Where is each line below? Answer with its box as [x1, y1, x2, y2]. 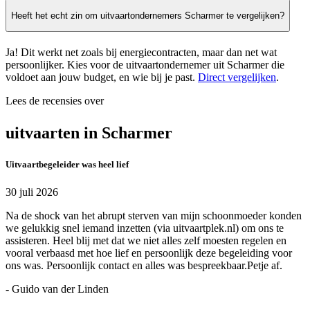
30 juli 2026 [6, 185, 58, 198]
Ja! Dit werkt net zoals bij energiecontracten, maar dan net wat [6, 46, 277, 59]
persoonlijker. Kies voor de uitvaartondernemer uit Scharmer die [6, 59, 284, 71]
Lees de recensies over [6, 95, 104, 107]
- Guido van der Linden [6, 282, 109, 295]
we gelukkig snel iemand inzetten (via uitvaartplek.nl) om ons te [6, 221, 284, 234]
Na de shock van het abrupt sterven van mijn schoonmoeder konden [6, 209, 302, 221]
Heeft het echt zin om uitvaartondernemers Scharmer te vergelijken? [11, 10, 284, 21]
